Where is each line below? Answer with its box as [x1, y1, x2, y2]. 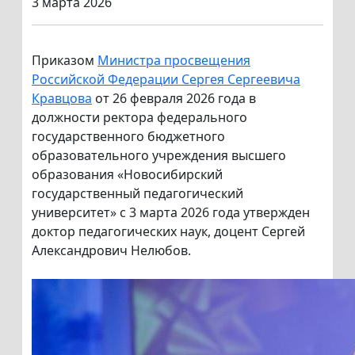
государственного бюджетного [32, 128, 225, 146]
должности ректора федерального [32, 109, 247, 127]
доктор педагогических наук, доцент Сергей [32, 223, 305, 241]
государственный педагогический [32, 185, 243, 203]
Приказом [32, 52, 97, 70]
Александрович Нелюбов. [32, 242, 191, 260]
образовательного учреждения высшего [32, 147, 286, 165]
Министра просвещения [97, 52, 250, 70]
